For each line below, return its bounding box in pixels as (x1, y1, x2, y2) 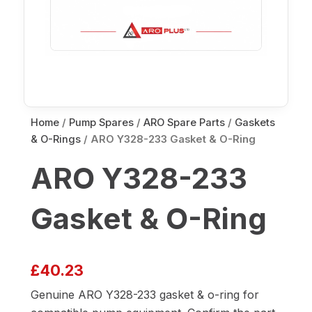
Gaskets (235, 116, 275, 130)
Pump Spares (69, 116, 134, 130)
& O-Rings (31, 133, 81, 146)
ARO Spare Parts (143, 116, 225, 130)
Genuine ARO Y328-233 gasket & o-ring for (31, 288, 259, 302)
